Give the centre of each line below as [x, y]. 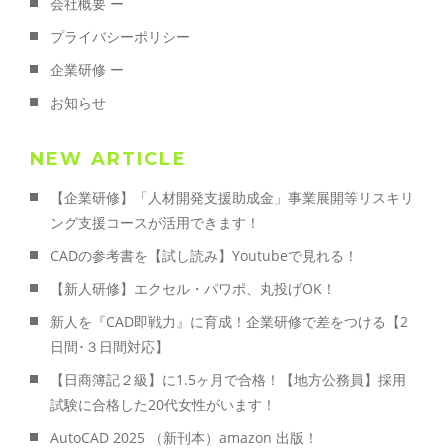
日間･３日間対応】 [109, 347]
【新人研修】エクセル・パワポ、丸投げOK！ [193, 289]
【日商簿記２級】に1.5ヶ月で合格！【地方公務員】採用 [228, 380]
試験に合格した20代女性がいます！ [163, 405]
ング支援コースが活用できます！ [155, 223]
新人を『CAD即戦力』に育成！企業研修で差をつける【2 [229, 322]
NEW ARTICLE [108, 159]
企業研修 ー [87, 70]
